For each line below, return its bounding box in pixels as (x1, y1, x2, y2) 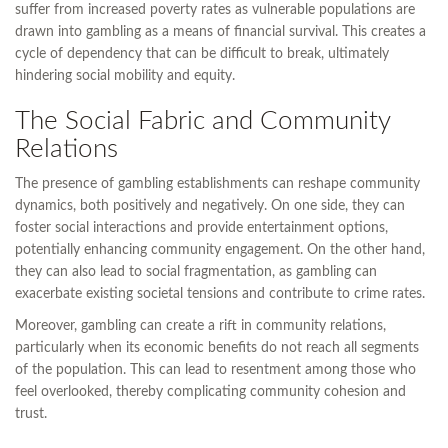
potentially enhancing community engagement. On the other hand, (15, 243, 425, 258)
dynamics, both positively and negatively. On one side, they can (15, 199, 405, 214)
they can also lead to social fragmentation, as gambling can (15, 265, 377, 280)
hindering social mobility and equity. (15, 69, 235, 84)
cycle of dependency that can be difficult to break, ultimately (15, 47, 389, 62)
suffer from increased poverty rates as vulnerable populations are (15, 3, 415, 18)
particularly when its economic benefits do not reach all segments (15, 341, 419, 356)
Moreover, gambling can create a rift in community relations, (15, 319, 386, 334)
